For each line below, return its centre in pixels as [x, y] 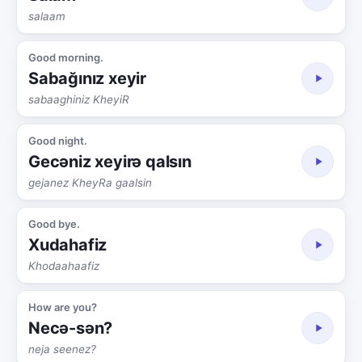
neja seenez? [62, 349]
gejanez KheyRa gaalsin [90, 182]
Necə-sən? [71, 328]
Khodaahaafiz [64, 265]
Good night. [58, 140]
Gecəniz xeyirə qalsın [110, 161]
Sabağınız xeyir [87, 78]
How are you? [63, 307]
